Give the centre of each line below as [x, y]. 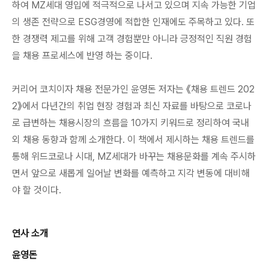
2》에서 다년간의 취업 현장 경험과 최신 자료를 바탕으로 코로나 [132, 106]
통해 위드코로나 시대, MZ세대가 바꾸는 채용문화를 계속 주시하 [134, 156]
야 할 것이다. [37, 190]
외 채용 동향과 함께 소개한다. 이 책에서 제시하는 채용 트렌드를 [133, 140]
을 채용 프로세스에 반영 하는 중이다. [82, 56]
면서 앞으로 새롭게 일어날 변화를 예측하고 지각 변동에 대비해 [131, 173]
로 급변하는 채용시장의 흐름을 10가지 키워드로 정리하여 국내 [131, 123]
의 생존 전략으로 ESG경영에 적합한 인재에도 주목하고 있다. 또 [133, 22]
